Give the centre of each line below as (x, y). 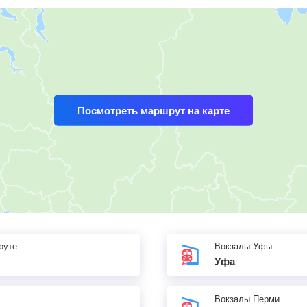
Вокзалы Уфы (243, 246)
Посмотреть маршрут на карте (153, 110)
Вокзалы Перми (247, 299)
